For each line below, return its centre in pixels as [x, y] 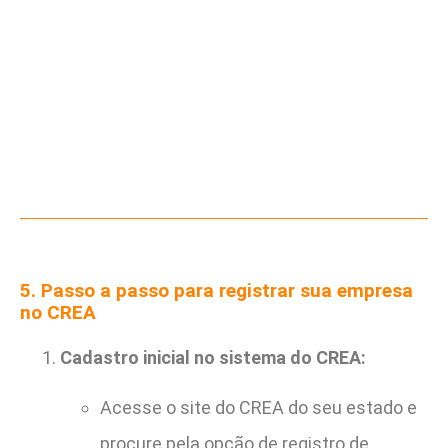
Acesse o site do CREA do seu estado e [258, 408]
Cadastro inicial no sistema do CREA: [213, 358]
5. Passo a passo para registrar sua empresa [216, 291]
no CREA [58, 313]
